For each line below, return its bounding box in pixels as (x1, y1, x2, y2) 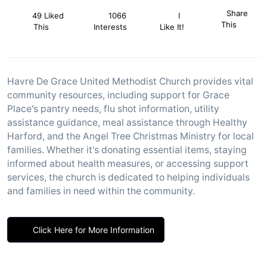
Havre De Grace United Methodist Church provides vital (7, 76, 253, 87)
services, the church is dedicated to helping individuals (7, 172, 250, 183)
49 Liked (30, 11, 64, 20)
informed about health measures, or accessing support (7, 158, 249, 169)
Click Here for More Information (32, 224, 154, 235)
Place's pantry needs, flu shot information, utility (7, 103, 219, 114)
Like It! (159, 22, 184, 32)
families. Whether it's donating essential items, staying (7, 144, 247, 156)
